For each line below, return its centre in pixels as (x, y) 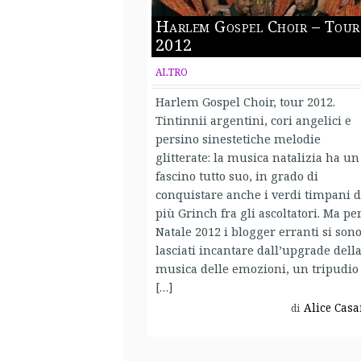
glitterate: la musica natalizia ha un (257, 157)
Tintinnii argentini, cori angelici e (253, 120)
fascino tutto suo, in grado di (237, 175)
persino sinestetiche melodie (238, 138)
